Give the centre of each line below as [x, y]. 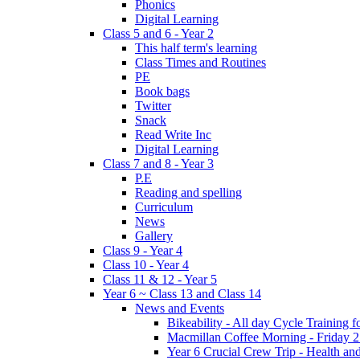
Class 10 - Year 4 [146, 264]
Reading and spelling [188, 192]
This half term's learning [196, 47]
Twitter [153, 105]
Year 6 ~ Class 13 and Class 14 [182, 293]
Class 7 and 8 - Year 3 [158, 163]
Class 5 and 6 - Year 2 [158, 33]
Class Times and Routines [200, 62]
